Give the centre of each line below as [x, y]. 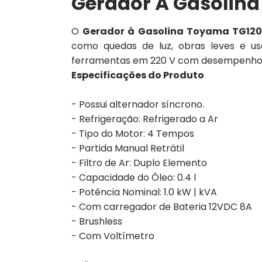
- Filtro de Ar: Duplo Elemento [139, 163]
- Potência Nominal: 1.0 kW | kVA [144, 192]
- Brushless [97, 221]
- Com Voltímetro [113, 236]
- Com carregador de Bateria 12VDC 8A [162, 206]
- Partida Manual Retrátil [128, 148]
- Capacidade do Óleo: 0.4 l [134, 177]
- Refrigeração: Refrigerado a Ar [145, 119]
